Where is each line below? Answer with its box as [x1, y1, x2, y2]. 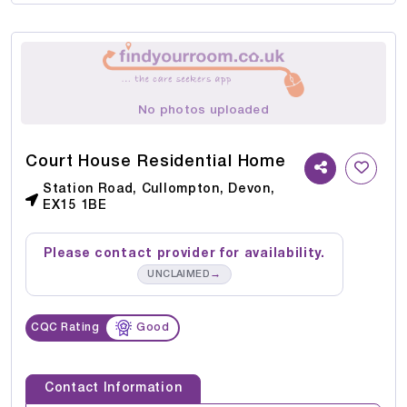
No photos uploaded [138, 104, 269, 117]
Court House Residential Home [25, 154, 287, 170]
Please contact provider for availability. [44, 248, 325, 261]
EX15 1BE [43, 200, 107, 213]
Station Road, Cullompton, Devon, [43, 184, 275, 196]
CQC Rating [31, 323, 99, 333]
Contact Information [45, 382, 183, 395]
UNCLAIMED [147, 270, 211, 280]
